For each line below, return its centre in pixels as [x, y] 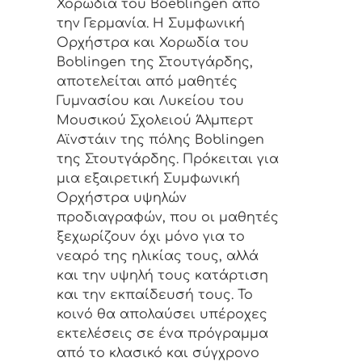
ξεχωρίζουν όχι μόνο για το [151, 237]
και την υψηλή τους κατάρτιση [162, 276]
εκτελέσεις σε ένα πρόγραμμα [162, 334]
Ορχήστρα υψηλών [122, 198]
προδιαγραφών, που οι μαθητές [168, 218]
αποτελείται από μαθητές [147, 82]
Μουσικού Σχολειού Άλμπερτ [155, 121]
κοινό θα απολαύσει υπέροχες [162, 315]
